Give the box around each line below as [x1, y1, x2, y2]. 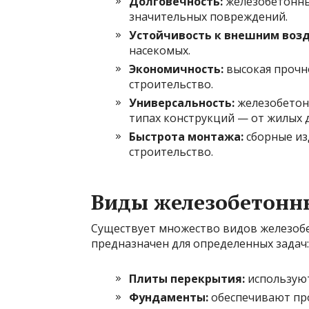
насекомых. [129, 42, 190, 58]
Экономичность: [129, 61, 223, 77]
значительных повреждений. [129, 8, 288, 24]
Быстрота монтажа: [129, 128, 243, 144]
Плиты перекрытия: [129, 270, 245, 286]
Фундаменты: [129, 289, 208, 305]
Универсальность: [129, 94, 235, 110]
